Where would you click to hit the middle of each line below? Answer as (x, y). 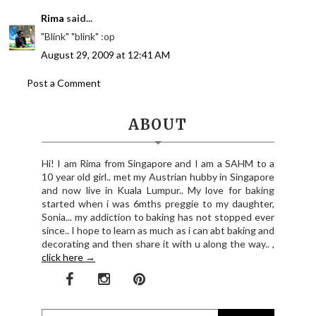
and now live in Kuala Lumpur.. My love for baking (158, 190)
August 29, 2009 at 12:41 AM (106, 55)
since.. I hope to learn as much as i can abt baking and (158, 231)
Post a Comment (64, 83)
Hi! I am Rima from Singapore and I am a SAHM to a (158, 164)
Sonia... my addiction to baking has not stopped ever (158, 217)
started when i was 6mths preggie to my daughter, (158, 204)
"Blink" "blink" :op (78, 37)
